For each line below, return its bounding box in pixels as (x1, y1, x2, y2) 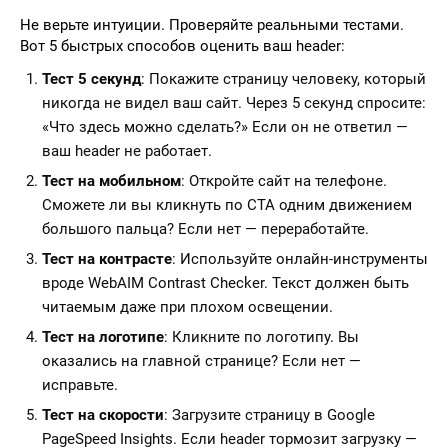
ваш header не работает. (42, 142, 212, 160)
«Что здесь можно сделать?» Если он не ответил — (42, 118, 408, 136)
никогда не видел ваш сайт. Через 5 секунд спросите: (42, 94, 426, 112)
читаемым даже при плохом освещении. (42, 298, 333, 316)
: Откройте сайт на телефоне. (181, 172, 387, 190)
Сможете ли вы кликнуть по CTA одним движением (42, 196, 412, 214)
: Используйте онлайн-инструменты (172, 250, 428, 268)
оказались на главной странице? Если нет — (42, 352, 361, 370)
